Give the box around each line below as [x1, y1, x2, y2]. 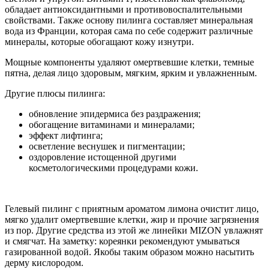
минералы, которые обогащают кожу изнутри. [5, 37, 194, 47]
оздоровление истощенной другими [29, 152, 177, 163]
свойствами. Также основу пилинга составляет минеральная [5, 15, 253, 26]
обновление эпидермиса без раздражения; [29, 109, 201, 119]
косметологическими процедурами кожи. [29, 163, 198, 174]
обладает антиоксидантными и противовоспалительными [5, 4, 243, 15]
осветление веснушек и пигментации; [29, 141, 185, 152]
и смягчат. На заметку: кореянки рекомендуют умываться [5, 236, 240, 247]
